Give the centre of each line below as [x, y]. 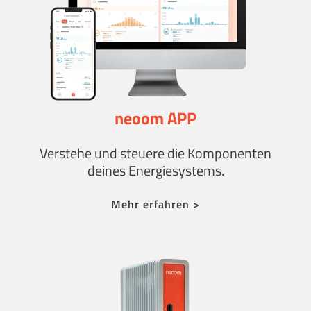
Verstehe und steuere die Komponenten [155, 153]
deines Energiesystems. [155, 170]
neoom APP [155, 118]
